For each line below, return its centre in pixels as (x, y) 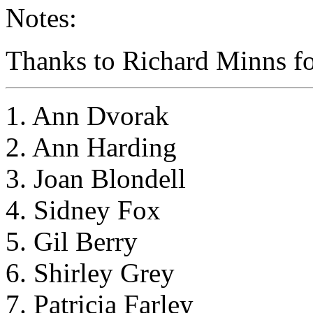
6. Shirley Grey (90, 272)
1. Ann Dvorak (87, 115)
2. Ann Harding (91, 147)
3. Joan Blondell (96, 178)
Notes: (41, 17)
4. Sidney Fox (83, 210)
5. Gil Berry (72, 241)
